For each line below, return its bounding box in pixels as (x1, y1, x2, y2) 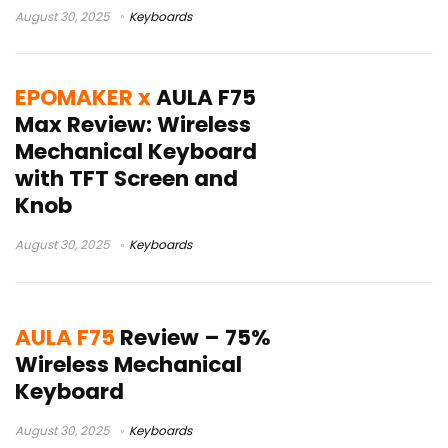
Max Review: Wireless (15, 109, 251, 141)
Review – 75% (115, 321, 271, 353)
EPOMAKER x (15, 82, 151, 114)
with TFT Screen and (15, 163, 238, 195)
